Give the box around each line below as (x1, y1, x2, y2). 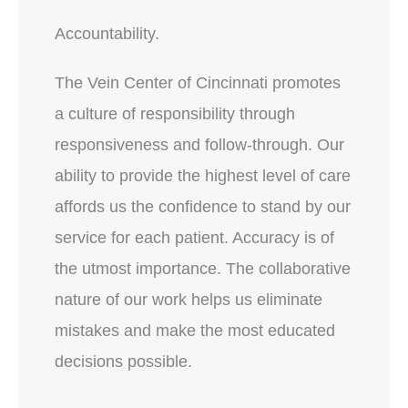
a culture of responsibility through (55, 104, 295, 123)
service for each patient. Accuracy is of (55, 228, 334, 247)
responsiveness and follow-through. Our (55, 135, 344, 154)
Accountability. (55, 24, 159, 43)
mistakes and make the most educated (55, 321, 335, 340)
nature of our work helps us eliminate (55, 290, 322, 309)
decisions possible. (55, 352, 192, 371)
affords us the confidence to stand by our (55, 197, 351, 216)
